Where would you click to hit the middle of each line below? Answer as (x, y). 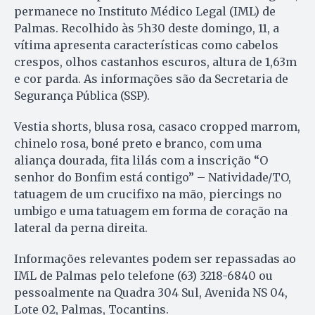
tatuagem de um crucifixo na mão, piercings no (148, 194)
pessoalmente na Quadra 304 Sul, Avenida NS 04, (151, 292)
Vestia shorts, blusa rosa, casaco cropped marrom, (157, 126)
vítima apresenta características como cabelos (146, 45)
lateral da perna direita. (81, 227)
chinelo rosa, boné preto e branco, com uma (138, 143)
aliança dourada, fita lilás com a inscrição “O (141, 160)
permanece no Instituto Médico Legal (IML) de (145, 11)
